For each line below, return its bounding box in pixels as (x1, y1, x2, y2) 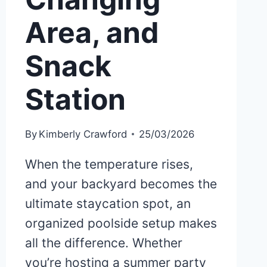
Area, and (24, 15, 159, 51)
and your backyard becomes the (24, 176, 217, 192)
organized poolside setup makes (24, 216, 217, 231)
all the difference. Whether (24, 235, 182, 251)
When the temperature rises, (24, 157, 193, 172)
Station (24, 82, 126, 117)
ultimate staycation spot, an (24, 196, 191, 212)
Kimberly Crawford (38, 128, 127, 141)
